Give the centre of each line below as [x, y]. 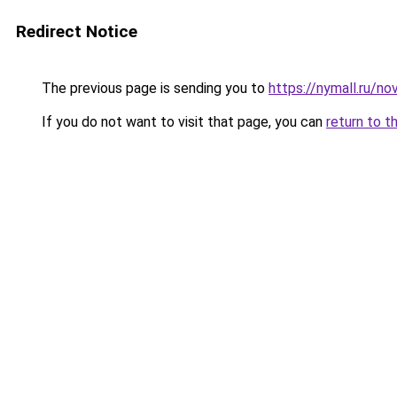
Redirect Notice [77, 31]
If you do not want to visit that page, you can [182, 122]
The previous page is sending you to [153, 88]
